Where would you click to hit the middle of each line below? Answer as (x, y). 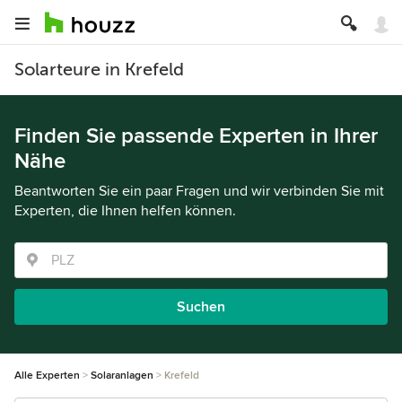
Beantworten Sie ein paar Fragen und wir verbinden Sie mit (199, 191)
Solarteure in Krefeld (99, 70)
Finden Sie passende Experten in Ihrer (196, 136)
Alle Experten (47, 376)
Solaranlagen (122, 376)
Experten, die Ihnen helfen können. (125, 211)
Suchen (201, 307)
